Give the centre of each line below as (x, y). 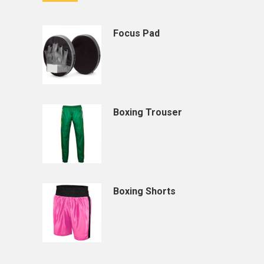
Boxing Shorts (144, 191)
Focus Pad (136, 33)
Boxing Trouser (148, 112)
